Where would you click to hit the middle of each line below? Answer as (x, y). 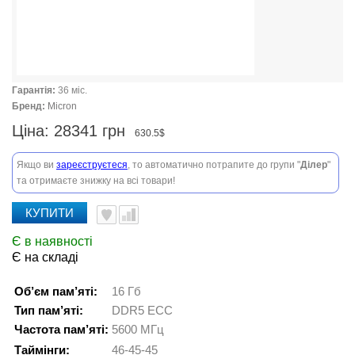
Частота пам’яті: (61, 329)
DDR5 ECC (142, 310)
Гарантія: (34, 90)
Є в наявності (52, 241)
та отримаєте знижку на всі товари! (96, 181)
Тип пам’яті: (49, 310)
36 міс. (73, 90)
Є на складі (45, 257)
